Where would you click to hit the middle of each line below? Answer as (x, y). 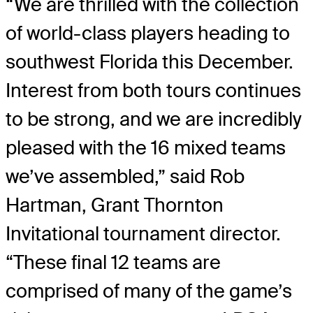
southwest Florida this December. (150, 62)
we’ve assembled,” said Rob (125, 177)
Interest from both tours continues (153, 91)
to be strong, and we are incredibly (154, 119)
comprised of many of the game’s (149, 291)
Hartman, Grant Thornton (115, 205)
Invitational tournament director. (143, 234)
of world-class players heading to (148, 34)
